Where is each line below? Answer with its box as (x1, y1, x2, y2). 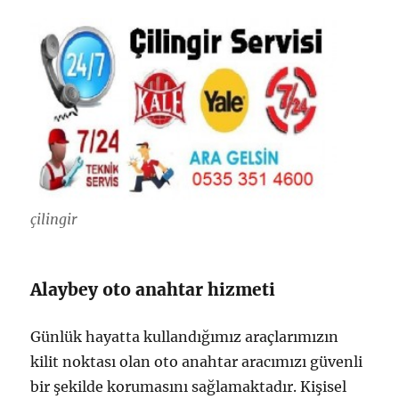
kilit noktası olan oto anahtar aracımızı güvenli (30, 352, 363, 370)
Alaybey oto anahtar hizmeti (30, 278, 276, 300)
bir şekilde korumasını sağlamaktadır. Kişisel (30, 377, 347, 395)
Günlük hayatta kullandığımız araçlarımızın (30, 327, 339, 346)
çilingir (30, 209, 78, 228)
